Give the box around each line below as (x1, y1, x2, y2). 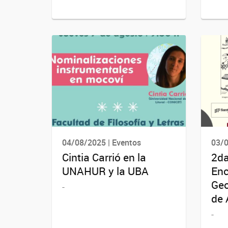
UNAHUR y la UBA (62, 164, 149, 179)
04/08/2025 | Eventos (62, 136, 141, 148)
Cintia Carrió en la (62, 150, 146, 165)
